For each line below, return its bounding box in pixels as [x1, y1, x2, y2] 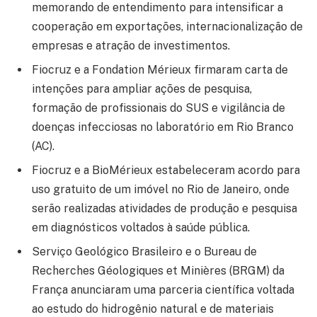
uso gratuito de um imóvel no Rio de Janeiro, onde [32, 183, 289, 197]
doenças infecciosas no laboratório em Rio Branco [32, 120, 294, 134]
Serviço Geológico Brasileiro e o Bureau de [32, 245, 257, 259]
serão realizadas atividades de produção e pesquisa [32, 202, 297, 216]
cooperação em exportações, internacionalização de [32, 20, 303, 34]
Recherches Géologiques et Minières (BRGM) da [32, 264, 284, 278]
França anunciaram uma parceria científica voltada [32, 283, 294, 297]
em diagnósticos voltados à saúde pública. [32, 221, 250, 235]
